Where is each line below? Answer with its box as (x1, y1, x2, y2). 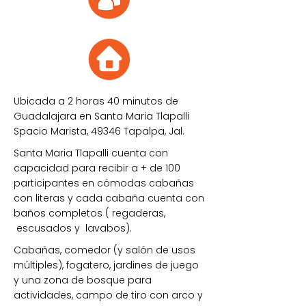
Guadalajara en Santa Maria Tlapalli (14, 109, 189, 123)
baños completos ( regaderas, (14, 206, 165, 220)
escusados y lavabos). (14, 221, 135, 235)
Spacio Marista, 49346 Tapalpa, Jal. (14, 124, 184, 138)
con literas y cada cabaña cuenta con (14, 191, 204, 205)
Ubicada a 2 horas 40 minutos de (14, 94, 178, 108)
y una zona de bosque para (14, 273, 152, 287)
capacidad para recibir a (14, 161, 138, 175)
